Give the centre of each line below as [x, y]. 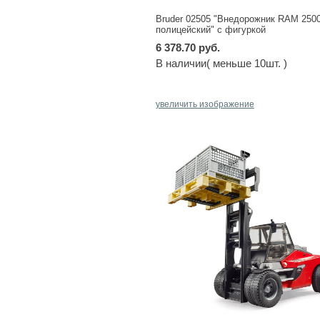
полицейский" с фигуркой [210, 29]
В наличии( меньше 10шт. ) [221, 63]
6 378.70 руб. [187, 47]
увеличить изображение [205, 104]
